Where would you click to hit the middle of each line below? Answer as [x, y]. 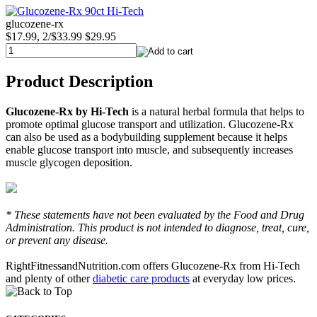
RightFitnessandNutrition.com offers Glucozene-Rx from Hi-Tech [153, 266]
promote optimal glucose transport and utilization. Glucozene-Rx [150, 125]
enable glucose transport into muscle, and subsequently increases [149, 150]
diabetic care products [141, 279]
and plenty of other [49, 279]
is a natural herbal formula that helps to [217, 112]
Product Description [79, 82]
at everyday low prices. [243, 279]
